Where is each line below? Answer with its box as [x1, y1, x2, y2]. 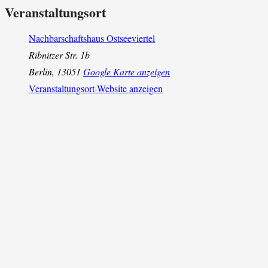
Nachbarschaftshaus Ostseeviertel [29, 32, 155, 45]
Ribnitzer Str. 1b [29, 48, 90, 62]
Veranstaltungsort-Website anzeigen [29, 82, 163, 95]
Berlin [29, 65, 52, 78]
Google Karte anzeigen [83, 65, 170, 78]
